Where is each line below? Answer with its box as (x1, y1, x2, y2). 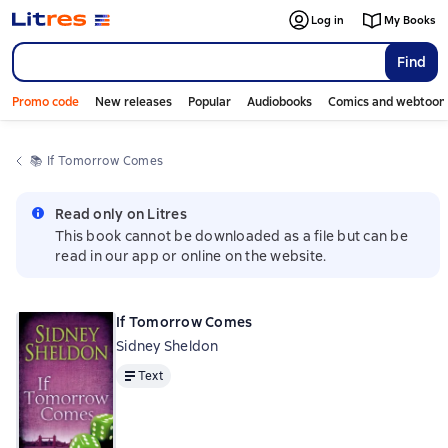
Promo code (12, 94, 79, 110)
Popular (188, 94, 231, 110)
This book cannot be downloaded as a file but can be (55, 227, 408, 245)
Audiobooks (247, 94, 312, 110)
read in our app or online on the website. (55, 247, 327, 265)
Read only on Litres (55, 205, 187, 223)
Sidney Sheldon (116, 337, 219, 355)
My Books (384, 13, 436, 27)
